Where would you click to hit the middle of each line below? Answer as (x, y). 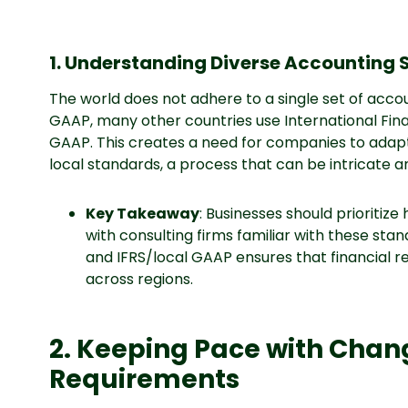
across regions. (139, 279)
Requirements (144, 379)
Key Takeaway (142, 214)
